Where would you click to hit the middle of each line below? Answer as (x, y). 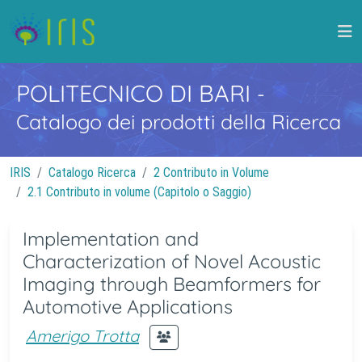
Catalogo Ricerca (92, 173)
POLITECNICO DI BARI (137, 93)
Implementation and (111, 239)
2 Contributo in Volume (211, 173)
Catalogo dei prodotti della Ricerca (179, 122)
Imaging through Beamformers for (172, 284)
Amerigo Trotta (82, 335)
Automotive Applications (128, 307)
